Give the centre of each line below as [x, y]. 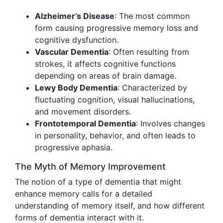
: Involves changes [170, 123]
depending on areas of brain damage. [106, 76]
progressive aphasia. [74, 147]
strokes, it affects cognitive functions [105, 64]
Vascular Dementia [72, 52]
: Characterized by [152, 88]
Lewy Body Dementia [76, 88]
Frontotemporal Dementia [85, 123]
